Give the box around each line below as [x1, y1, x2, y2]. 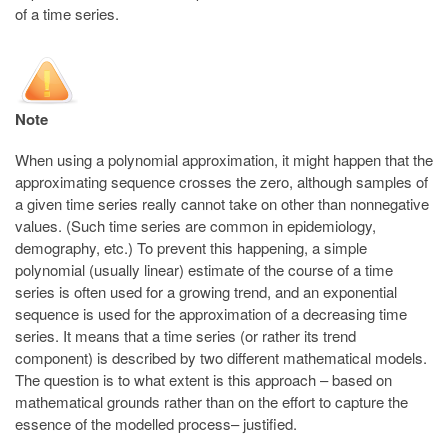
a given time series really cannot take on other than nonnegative [15, 192, 429, 214]
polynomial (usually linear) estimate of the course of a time [15, 258, 393, 280]
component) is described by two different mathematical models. [15, 346, 427, 368]
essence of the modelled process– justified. [15, 412, 297, 434]
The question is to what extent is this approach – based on [15, 368, 392, 390]
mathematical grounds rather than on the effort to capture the [15, 390, 408, 412]
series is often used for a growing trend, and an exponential [15, 280, 397, 302]
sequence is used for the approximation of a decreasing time [15, 302, 407, 324]
